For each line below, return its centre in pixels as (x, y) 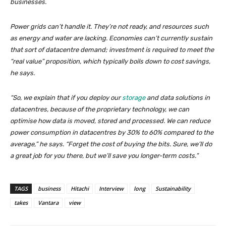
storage (134, 98)
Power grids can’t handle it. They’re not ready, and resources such (109, 27)
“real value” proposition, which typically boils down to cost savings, (110, 62)
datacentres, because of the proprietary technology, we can (100, 109)
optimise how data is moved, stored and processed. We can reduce (110, 121)
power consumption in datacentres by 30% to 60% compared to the (112, 133)
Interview (111, 189)
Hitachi (80, 189)
